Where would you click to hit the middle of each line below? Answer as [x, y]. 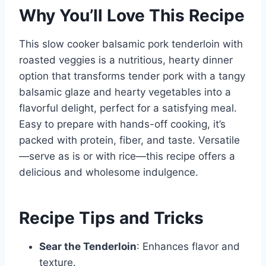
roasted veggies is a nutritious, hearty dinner [126, 60]
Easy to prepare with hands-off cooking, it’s [122, 124]
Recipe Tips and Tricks [111, 218]
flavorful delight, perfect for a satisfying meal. [128, 108]
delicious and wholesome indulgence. [109, 172]
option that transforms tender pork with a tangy [132, 76]
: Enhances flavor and [188, 247]
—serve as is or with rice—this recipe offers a [127, 156]
